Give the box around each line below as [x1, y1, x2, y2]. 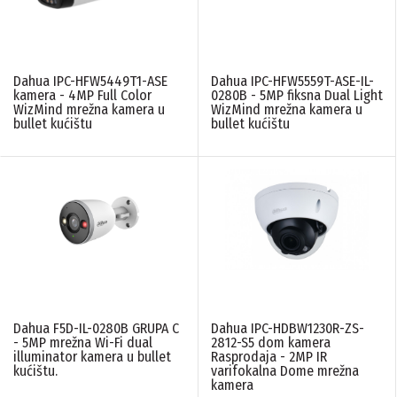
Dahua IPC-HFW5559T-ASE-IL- [211, 72, 374, 90]
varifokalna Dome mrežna [211, 362, 359, 379]
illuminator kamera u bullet [13, 347, 171, 365]
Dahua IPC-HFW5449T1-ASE [13, 72, 167, 90]
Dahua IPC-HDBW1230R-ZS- [211, 319, 364, 337]
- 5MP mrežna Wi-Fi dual [13, 333, 152, 351]
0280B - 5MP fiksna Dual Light [211, 86, 383, 104]
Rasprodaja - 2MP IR [211, 347, 327, 365]
